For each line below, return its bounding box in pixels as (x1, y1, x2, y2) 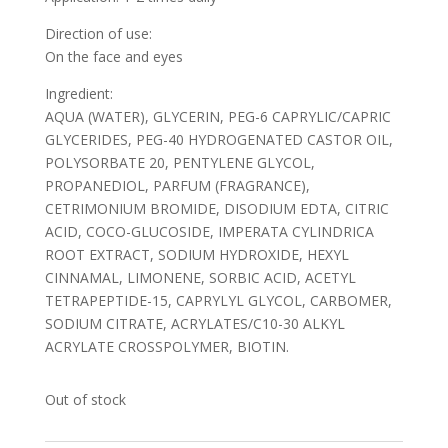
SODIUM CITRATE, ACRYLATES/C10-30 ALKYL (44, 314, 345, 333)
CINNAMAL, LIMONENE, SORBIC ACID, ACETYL (44, 268, 356, 287)
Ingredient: (44, 84, 113, 103)
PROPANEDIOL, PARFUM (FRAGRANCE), (44, 176, 310, 195)
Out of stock (44, 390, 126, 409)
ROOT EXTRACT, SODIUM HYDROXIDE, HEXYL (44, 245, 349, 264)
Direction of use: (44, 24, 152, 43)
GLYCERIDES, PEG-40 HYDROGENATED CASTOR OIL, (44, 130, 393, 149)
